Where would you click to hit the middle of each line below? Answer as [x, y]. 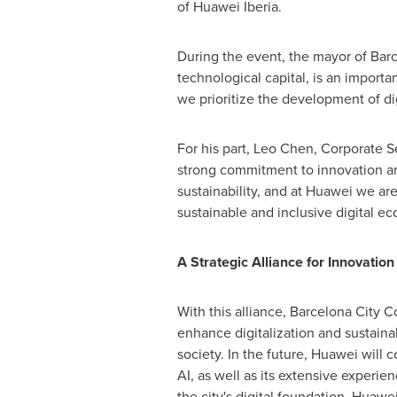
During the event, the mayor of [273, 56]
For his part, [215, 148]
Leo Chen [283, 148]
